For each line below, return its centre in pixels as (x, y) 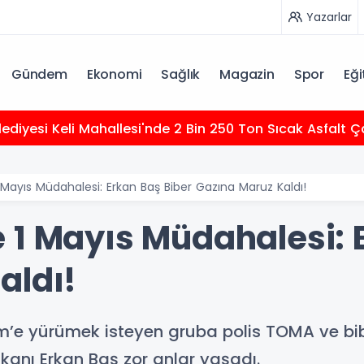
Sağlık (181, 74)
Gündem (39, 74)
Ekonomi (114, 74)
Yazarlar (329, 17)
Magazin (247, 74)
